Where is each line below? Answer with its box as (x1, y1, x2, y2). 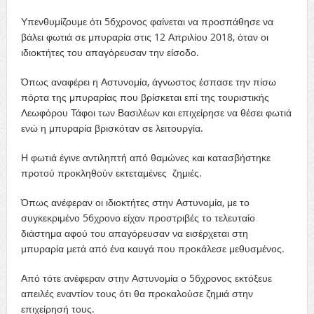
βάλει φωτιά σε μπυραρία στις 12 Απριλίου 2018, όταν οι (20, 30, 268, 43)
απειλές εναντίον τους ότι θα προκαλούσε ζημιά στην (20, 287, 253, 300)
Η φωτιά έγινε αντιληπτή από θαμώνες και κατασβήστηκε (20, 151, 271, 164)
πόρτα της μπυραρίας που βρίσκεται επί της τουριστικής (20, 90, 269, 104)
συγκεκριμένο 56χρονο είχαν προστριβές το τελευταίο (20, 211, 255, 224)
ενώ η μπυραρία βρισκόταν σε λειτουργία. (20, 121, 203, 135)
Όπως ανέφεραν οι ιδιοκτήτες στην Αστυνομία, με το (20, 196, 250, 209)
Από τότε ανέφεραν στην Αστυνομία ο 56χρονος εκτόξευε (20, 271, 272, 285)
